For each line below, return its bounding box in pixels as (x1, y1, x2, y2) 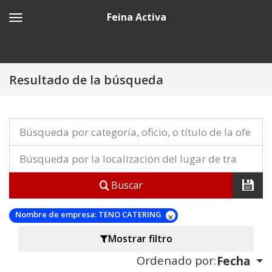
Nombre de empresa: (15, 209, 97, 220)
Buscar (108, 178, 143, 192)
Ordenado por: (136, 252, 216, 268)
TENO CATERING (97, 209, 163, 220)
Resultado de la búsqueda (9, 72, 163, 88)
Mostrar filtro (107, 232, 172, 246)
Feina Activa (106, 10, 166, 24)
